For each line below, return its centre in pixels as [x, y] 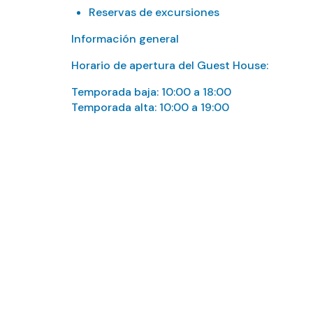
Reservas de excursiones [154, 12]
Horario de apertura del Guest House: [170, 65]
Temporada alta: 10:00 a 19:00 [150, 107]
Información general [125, 39]
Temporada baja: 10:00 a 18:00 [151, 92]
